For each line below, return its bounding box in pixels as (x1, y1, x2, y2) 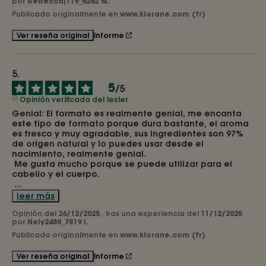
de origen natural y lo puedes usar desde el (12, 138, 204, 150)
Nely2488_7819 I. (27, 217, 88, 227)
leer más (17, 191, 55, 202)
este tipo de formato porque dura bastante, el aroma (12, 118, 249, 129)
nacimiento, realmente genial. (12, 148, 146, 160)
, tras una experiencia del (102, 209, 201, 218)
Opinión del (12, 209, 58, 218)
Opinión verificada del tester (19, 95, 128, 104)
